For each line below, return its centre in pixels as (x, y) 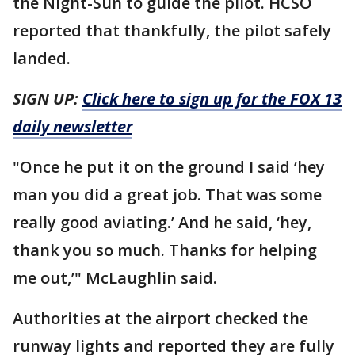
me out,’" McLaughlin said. (115, 277)
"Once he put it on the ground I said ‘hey (169, 166)
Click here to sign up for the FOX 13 (212, 98)
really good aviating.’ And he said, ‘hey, (162, 222)
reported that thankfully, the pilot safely (172, 30)
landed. (44, 58)
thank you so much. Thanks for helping (165, 250)
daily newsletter (73, 126)
